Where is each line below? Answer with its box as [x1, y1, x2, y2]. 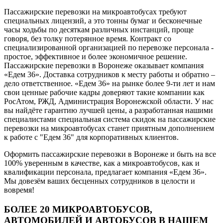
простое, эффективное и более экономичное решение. [4, 52, 187, 61]
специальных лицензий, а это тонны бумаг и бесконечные [4, 16, 202, 25]
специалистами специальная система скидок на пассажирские [4, 114, 216, 123]
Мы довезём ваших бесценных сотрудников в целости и [4, 176, 195, 185]
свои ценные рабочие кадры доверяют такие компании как [4, 88, 205, 97]
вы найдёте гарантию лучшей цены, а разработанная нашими [4, 106, 213, 114]
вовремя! [4, 185, 34, 194]
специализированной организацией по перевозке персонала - [4, 43, 214, 52]
